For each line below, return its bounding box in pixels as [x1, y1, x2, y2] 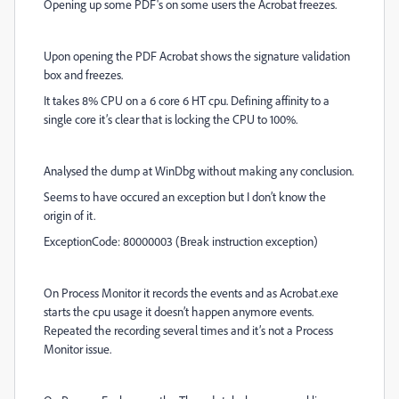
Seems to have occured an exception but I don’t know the [44, 189, 326, 204]
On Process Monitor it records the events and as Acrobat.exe [44, 285, 338, 300]
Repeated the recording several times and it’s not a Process [44, 322, 333, 338]
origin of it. [44, 208, 95, 223]
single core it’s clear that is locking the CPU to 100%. [44, 111, 297, 126]
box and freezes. [44, 67, 123, 82]
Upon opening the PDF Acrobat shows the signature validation [44, 48, 350, 63]
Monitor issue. [44, 341, 111, 356]
